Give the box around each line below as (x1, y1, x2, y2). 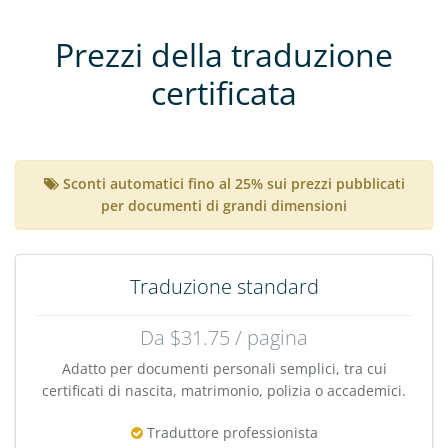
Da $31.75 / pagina (140, 323, 308, 351)
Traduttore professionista (142, 422, 318, 442)
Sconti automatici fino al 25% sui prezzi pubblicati (62, 173, 405, 193)
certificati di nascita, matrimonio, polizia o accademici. (42, 380, 406, 400)
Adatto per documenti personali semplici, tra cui (61, 358, 387, 378)
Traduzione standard (129, 272, 319, 300)
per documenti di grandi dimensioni (101, 195, 347, 215)
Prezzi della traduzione (55, 32, 393, 76)
